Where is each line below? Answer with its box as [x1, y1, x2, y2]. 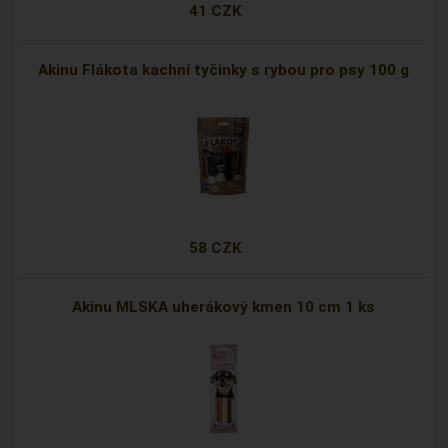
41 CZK [189, 2, 243, 21]
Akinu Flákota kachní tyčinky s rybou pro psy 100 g [38, 61, 410, 80]
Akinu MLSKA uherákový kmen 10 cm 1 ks [72, 298, 376, 317]
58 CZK [189, 239, 243, 258]
